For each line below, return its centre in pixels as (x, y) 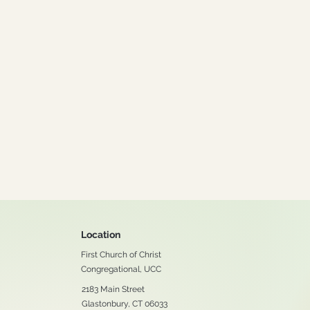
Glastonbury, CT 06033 (125, 304)
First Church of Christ (121, 255)
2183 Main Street (113, 289)
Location (101, 235)
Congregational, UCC (121, 269)
